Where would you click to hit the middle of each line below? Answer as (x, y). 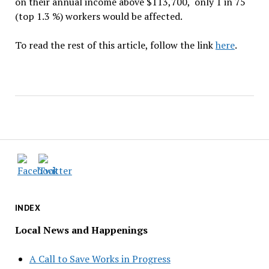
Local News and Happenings (81, 230)
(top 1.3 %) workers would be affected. (98, 16)
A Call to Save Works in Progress (100, 258)
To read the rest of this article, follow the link (115, 45)
